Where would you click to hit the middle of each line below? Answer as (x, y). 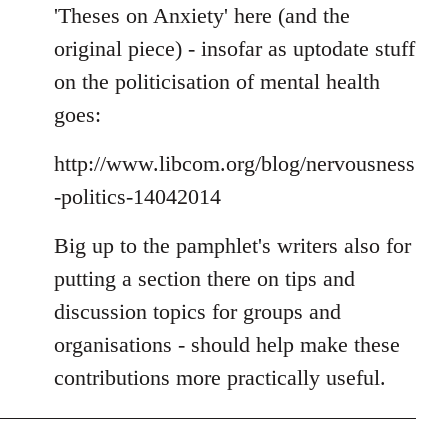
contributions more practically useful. (220, 378)
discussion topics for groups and (197, 312)
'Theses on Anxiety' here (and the (202, 16)
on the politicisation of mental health (217, 82)
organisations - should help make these (227, 345)
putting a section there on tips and (204, 279)
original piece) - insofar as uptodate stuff (234, 49)
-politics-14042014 (137, 197)
